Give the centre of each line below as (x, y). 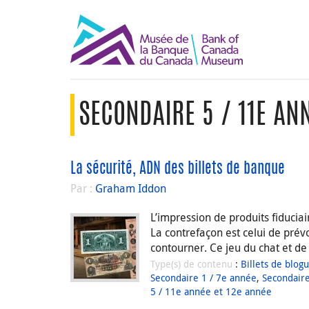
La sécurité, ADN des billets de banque (178, 169)
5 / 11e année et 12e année (211, 291)
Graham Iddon (131, 188)
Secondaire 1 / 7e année (203, 277)
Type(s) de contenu (193, 263)
